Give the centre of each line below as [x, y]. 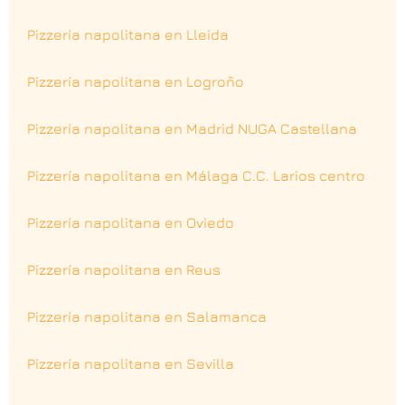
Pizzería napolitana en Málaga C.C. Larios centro [196, 175]
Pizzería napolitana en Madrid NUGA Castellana [192, 128]
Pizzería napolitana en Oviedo [131, 222]
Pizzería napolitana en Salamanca [147, 316]
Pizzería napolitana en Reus [124, 269]
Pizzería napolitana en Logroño [136, 81]
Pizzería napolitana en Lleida [128, 34]
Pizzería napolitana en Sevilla [131, 363]
